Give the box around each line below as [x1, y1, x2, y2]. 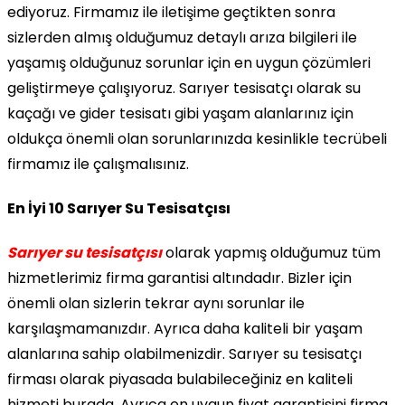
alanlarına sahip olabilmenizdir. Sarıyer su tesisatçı [7, 344, 362, 365]
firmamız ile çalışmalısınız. [7, 153, 189, 174]
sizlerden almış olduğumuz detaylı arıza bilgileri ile [7, 26, 357, 48]
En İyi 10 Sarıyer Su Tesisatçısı [7, 197, 231, 219]
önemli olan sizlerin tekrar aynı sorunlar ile [7, 293, 305, 315]
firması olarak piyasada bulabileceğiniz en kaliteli [7, 369, 353, 391]
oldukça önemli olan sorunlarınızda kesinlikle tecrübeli [7, 127, 387, 149]
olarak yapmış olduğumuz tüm [162, 242, 381, 264]
